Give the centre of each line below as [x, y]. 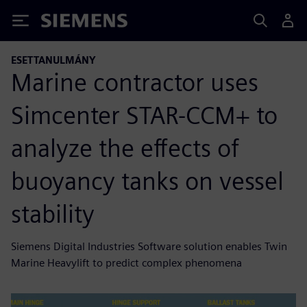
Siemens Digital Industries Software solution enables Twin [149, 246]
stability [53, 213]
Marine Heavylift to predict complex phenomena [126, 262]
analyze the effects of [125, 148]
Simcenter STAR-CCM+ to [144, 115]
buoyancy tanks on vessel [147, 181]
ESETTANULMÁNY [53, 60]
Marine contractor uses [135, 82]
